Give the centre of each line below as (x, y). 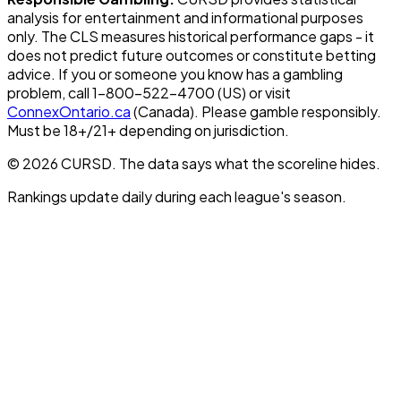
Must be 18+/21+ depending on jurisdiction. (148, 130)
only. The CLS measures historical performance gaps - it (191, 36)
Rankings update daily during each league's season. (177, 196)
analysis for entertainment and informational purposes (185, 17)
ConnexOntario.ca (69, 111)
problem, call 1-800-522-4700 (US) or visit (149, 92)
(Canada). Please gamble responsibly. (256, 111)
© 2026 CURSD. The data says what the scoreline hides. (194, 163)
